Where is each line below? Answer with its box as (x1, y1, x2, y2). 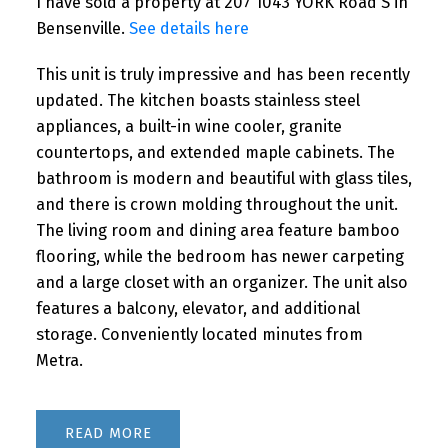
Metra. (35, 350, 83, 370)
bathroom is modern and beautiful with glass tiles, (35, 168, 412, 188)
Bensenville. (35, 19, 129, 39)
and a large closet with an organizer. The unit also (35, 272, 408, 292)
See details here (128, 19, 249, 39)
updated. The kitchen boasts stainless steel (35, 90, 360, 110)
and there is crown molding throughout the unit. (35, 194, 398, 214)
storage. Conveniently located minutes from (35, 324, 363, 344)
